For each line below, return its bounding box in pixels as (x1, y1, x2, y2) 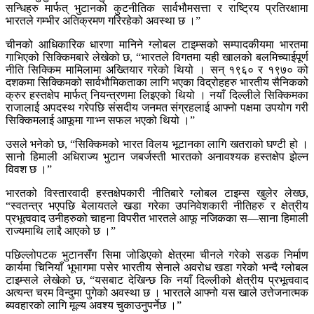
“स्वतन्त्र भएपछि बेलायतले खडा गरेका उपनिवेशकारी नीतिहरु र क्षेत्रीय (6, 200, 308, 212)
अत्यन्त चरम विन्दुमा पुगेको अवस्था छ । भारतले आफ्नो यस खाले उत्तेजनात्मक (6, 287, 308, 299)
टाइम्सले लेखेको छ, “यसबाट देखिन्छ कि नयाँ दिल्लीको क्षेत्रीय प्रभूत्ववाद (6, 274, 308, 287)
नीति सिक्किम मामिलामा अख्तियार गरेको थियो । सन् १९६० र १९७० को (6, 64, 308, 76)
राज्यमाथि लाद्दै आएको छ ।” (6, 225, 116, 238)
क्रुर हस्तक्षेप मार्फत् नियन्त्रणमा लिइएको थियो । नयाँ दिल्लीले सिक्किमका (6, 89, 308, 102)
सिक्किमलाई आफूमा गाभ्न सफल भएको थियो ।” (6, 114, 195, 127)
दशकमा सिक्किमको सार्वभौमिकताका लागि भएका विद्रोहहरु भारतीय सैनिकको (6, 76, 308, 89)
